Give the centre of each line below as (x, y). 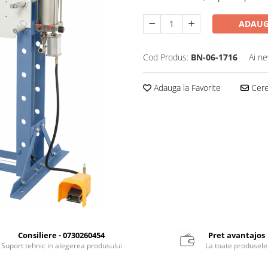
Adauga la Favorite (186, 87)
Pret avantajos (236, 235)
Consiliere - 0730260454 (62, 235)
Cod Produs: (166, 57)
